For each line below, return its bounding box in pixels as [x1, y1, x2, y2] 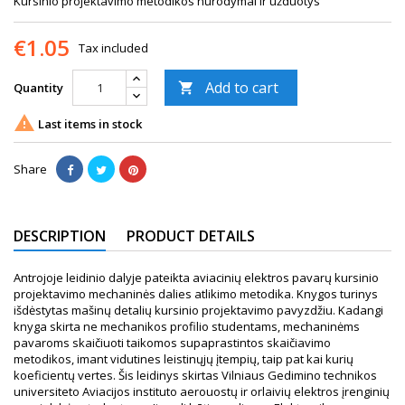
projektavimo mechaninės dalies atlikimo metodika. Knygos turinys [14, 286, 378, 302]
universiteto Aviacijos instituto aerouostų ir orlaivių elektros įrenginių [14, 383, 390, 400]
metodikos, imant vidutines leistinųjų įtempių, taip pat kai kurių [14, 351, 353, 367]
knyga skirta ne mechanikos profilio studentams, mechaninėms [14, 318, 360, 334]
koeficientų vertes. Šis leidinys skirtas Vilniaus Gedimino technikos [14, 367, 377, 383]
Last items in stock [35, 116, 142, 133]
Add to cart [205, 78, 278, 98]
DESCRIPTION [14, 226, 106, 246]
